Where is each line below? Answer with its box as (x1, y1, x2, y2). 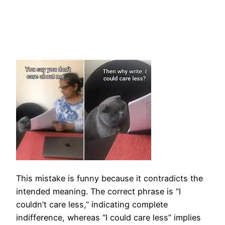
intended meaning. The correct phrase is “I (16, 186, 181, 197)
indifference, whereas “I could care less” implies (16, 212, 201, 223)
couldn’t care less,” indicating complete (16, 199, 168, 210)
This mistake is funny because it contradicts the (16, 173, 203, 184)
